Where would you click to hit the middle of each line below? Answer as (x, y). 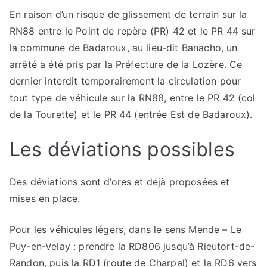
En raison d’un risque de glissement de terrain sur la (128, 15)
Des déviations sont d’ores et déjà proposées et (120, 182)
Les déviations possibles (122, 150)
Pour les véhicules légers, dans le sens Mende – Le (126, 230)
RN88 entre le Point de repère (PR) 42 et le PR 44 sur (133, 31)
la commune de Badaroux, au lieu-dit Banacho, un (124, 48)
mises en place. (45, 199)
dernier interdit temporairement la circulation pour (125, 81)
